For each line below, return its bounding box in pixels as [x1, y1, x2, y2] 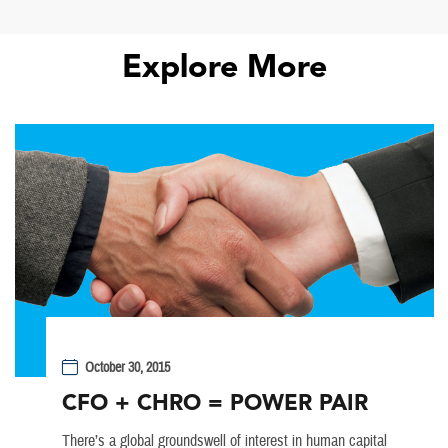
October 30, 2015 [85, 358, 171, 377]
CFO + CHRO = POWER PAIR [61, 389, 368, 416]
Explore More [121, 47, 327, 85]
